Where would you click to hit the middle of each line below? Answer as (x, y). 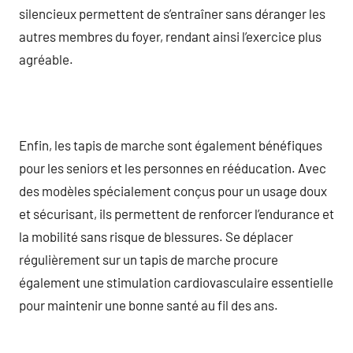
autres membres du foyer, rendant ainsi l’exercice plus (170, 36)
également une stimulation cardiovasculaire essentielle (176, 282)
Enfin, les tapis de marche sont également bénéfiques (171, 145)
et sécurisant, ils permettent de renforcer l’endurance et (176, 213)
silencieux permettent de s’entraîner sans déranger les (172, 13)
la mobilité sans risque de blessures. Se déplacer (156, 236)
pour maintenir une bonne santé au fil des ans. (149, 305)
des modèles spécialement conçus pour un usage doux (173, 190)
